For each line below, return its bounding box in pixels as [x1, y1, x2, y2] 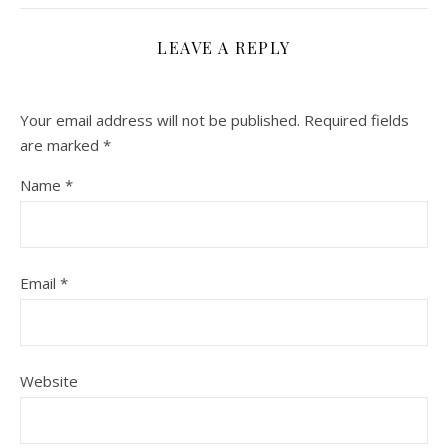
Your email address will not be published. [20, 109, 300, 130]
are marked [20, 134, 103, 155]
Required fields [304, 109, 409, 130]
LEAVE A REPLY [157, 36, 291, 58]
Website [20, 370, 78, 391]
